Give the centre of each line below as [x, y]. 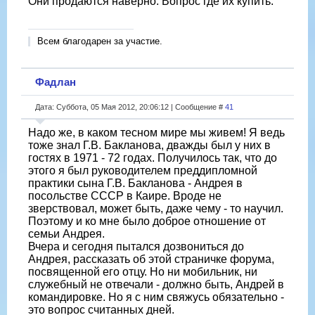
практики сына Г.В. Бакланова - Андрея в [135, 183]
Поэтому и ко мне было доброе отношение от [147, 221]
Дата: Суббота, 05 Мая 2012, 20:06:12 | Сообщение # [130, 107]
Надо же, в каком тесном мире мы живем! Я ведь [156, 132]
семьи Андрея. [66, 233]
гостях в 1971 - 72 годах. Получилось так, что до [153, 157]
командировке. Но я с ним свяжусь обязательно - [156, 297]
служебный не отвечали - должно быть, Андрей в [156, 284]
